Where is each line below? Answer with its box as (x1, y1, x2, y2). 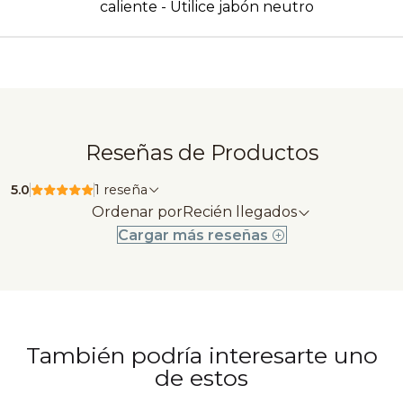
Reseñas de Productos (85, 139, 318, 166)
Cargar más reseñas (117, 226, 272, 244)
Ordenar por (92, 202, 183, 220)
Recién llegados (183, 202, 297, 220)
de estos (155, 363, 248, 391)
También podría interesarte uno (25, 341, 378, 369)
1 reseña (103, 181, 148, 198)
